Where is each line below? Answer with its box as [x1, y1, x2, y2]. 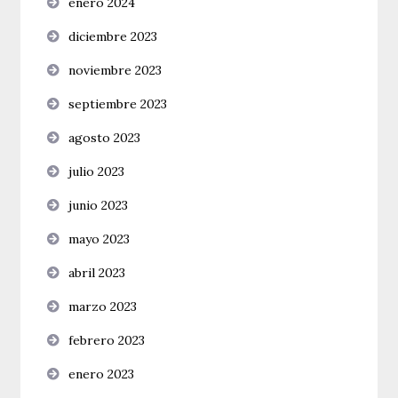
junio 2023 [68, 197, 129, 214]
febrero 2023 [68, 332, 146, 349]
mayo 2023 [68, 231, 131, 248]
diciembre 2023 [68, 28, 158, 45]
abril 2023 [68, 265, 126, 282]
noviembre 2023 [68, 62, 163, 79]
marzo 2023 [68, 298, 138, 315]
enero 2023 [68, 366, 135, 383]
